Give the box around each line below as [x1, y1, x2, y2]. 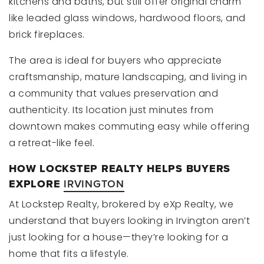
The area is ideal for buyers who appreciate [9, 54, 222, 67]
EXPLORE [9, 176, 64, 192]
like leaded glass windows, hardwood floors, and [9, 11, 246, 25]
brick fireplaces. [9, 28, 85, 41]
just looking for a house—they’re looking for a [9, 230, 228, 244]
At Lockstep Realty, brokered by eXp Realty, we [9, 197, 233, 211]
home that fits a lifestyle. [9, 247, 129, 260]
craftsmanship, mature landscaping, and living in [9, 70, 247, 84]
